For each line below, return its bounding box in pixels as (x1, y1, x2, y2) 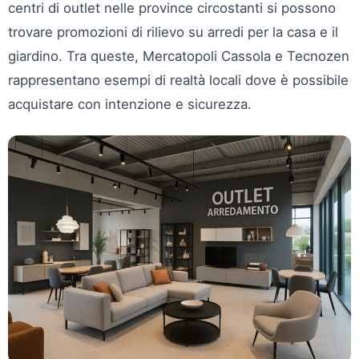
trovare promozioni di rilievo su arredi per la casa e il (8, 24, 338, 40)
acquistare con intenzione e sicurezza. (8, 96, 252, 112)
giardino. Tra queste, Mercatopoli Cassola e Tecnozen (8, 48, 349, 64)
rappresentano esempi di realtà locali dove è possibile (8, 72, 349, 88)
